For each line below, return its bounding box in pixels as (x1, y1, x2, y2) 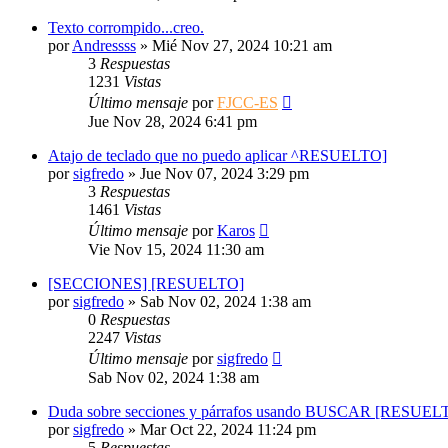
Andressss (72, 37, 136, 54)
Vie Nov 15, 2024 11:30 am (88, 241, 264, 258)
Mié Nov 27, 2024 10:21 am (152, 37, 332, 54)
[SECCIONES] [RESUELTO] (48, 275, 244, 292)
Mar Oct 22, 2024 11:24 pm (140, 421, 316, 438)
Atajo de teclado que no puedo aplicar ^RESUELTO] (48, 147, 387, 164)
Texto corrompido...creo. (48, 19, 204, 36)
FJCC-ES (217, 94, 278, 111)
